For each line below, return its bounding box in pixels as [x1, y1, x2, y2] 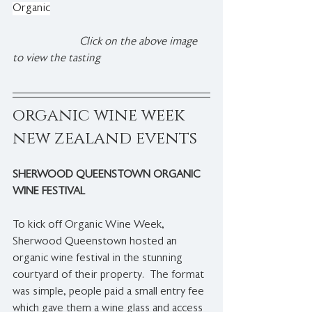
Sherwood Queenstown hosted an [13, 235, 180, 249]
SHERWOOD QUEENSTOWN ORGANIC [13, 169, 203, 182]
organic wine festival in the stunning [13, 252, 185, 266]
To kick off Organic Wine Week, [13, 219, 167, 233]
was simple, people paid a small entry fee [13, 286, 207, 299]
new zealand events [13, 127, 197, 150]
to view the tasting [13, 52, 100, 66]
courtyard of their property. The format [13, 269, 207, 283]
